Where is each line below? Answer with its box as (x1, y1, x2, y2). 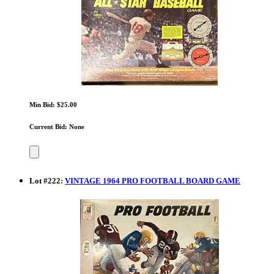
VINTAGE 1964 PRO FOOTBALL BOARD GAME (65, 176, 240, 185)
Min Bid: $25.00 (29, 100, 77, 108)
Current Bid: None (29, 123, 84, 131)
